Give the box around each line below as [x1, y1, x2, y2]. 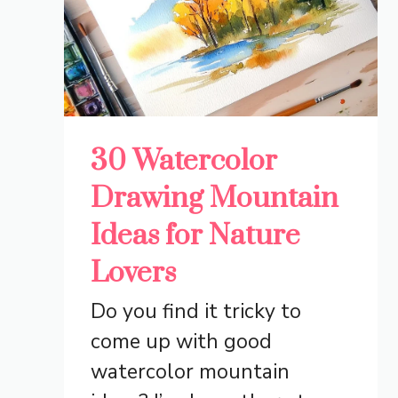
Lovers [91, 255, 176, 292]
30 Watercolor [91, 143, 277, 180]
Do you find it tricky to [91, 298, 301, 326]
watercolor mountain [91, 358, 290, 386]
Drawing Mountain [91, 180, 338, 218]
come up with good [91, 328, 272, 356]
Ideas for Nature [91, 218, 300, 255]
